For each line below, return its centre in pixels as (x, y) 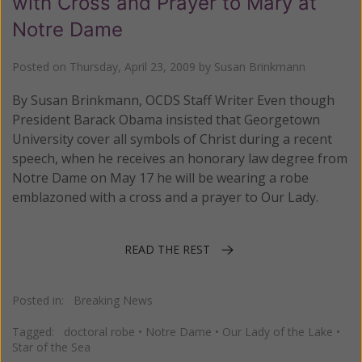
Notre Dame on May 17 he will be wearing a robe (160, 178)
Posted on (41, 67)
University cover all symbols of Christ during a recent (172, 139)
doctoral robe (99, 331)
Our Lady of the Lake (278, 331)
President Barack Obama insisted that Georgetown (166, 120)
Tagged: (38, 331)
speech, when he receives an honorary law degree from (180, 159)
